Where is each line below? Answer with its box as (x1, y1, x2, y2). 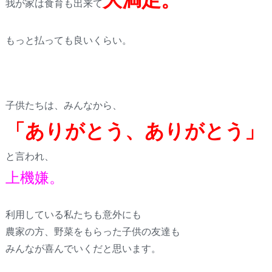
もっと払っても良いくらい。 (5, 34, 132, 46)
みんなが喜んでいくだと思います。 (5, 242, 161, 254)
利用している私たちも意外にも (5, 208, 141, 220)
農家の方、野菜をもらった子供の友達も (5, 225, 180, 237)
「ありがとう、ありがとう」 (5, 118, 264, 143)
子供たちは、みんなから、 (5, 99, 122, 111)
